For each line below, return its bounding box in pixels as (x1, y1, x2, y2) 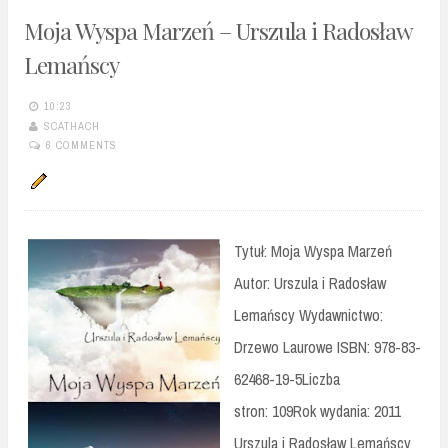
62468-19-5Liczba (234, 368, 340, 391)
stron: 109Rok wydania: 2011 (234, 400, 401, 423)
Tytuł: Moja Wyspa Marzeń (234, 240, 392, 263)
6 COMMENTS (46, 137, 117, 152)
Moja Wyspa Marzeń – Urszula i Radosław (24, 14, 412, 46)
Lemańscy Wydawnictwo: (234, 304, 383, 327)
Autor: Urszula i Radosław (234, 272, 386, 295)
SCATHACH (44, 118, 100, 133)
